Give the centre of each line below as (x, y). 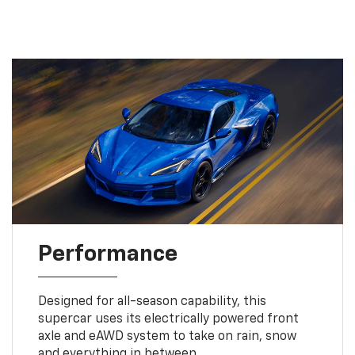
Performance (107, 255)
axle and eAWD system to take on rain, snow (167, 337)
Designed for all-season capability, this (152, 302)
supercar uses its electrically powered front (168, 320)
